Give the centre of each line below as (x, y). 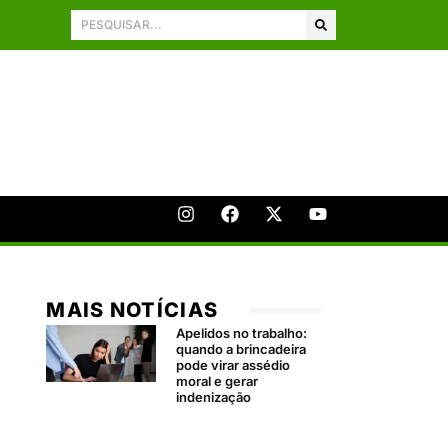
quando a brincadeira (241, 348)
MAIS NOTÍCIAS (132, 309)
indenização (214, 396)
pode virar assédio (233, 364)
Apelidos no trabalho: (242, 332)
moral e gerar (217, 380)
